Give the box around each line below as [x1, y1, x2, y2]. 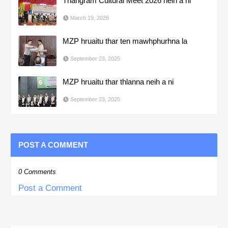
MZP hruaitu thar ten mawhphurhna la [63, 37, 187, 46]
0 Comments [18, 168, 56, 176]
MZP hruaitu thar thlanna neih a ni [63, 77, 174, 87]
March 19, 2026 [70, 15, 109, 21]
